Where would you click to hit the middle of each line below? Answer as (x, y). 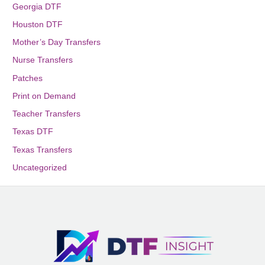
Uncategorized (40, 167)
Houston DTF (38, 24)
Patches (28, 78)
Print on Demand (44, 96)
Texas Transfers (43, 150)
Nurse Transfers (43, 60)
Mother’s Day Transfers (57, 42)
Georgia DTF (37, 7)
